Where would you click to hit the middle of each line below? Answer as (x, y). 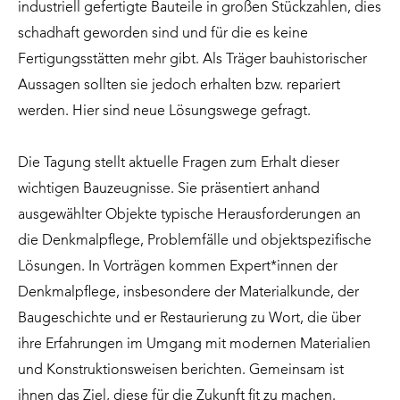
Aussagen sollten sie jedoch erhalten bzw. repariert (179, 86)
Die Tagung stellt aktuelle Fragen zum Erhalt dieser (179, 164)
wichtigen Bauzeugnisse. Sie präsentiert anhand (169, 190)
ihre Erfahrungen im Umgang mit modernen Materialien (194, 345)
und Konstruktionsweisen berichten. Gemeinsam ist (181, 371)
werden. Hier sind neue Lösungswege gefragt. (164, 112)
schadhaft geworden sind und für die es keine (163, 34)
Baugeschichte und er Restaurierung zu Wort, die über (189, 319)
